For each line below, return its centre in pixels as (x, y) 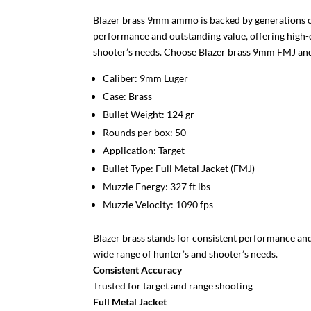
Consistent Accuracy (138, 270)
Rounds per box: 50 (145, 132)
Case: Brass (128, 96)
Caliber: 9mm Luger (146, 78)
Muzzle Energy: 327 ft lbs (157, 186)
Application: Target (144, 150)
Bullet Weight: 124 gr (149, 114)
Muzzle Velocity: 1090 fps (158, 204)
